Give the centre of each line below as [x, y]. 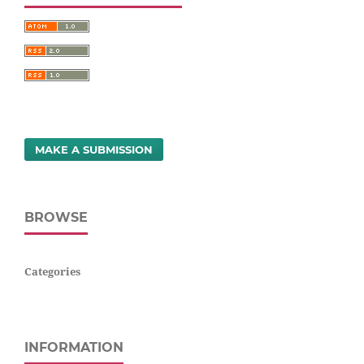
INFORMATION [74, 347]
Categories [52, 271]
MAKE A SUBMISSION [94, 149]
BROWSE [56, 217]
